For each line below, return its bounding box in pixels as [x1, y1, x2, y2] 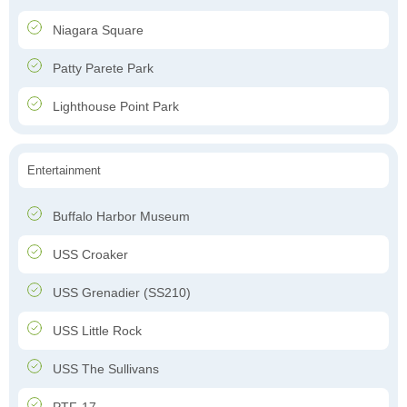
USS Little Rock [49, 323, 142, 339]
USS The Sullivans [49, 362, 159, 377]
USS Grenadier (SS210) [49, 285, 191, 301]
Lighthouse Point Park [49, 99, 179, 114]
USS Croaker [49, 247, 128, 263]
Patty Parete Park [49, 61, 154, 76]
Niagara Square [49, 23, 144, 38]
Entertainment [27, 164, 101, 178]
